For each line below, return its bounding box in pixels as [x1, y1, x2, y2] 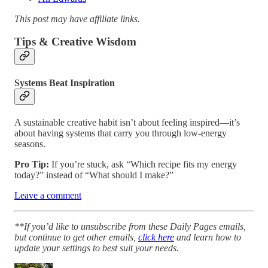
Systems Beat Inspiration [14, 77, 115, 88]
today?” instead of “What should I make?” [14, 169, 173, 180]
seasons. [14, 138, 45, 149]
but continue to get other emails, [14, 232, 138, 242]
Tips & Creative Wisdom [14, 35, 136, 48]
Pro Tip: [14, 159, 49, 169]
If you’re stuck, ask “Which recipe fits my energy [49, 159, 237, 169]
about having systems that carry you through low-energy [14, 127, 227, 138]
